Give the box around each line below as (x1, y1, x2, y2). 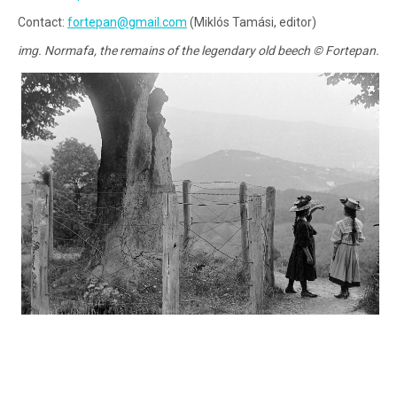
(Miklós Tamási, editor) (187, 15, 316, 29)
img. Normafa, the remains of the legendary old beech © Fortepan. (18, 43, 379, 58)
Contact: (18, 15, 67, 29)
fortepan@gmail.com (67, 15, 187, 29)
